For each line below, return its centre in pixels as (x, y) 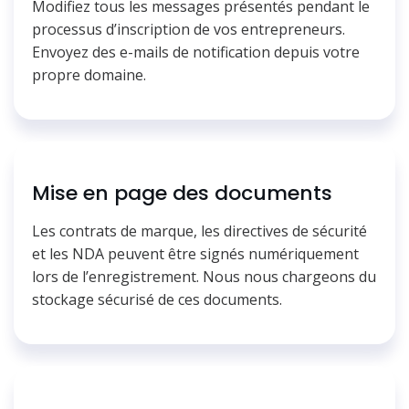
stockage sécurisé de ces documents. (157, 299)
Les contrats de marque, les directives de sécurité (199, 231)
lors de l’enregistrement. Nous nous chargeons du (204, 276)
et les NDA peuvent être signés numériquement (195, 253)
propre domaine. (89, 74)
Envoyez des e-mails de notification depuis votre (196, 52)
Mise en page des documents (182, 193)
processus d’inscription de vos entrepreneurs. (189, 29)
